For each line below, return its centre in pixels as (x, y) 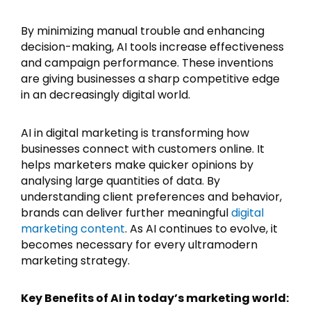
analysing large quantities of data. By (120, 180)
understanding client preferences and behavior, (151, 196)
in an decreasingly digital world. (106, 95)
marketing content (73, 228)
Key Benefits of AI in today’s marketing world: (155, 299)
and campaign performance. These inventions (147, 63)
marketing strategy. (75, 260)
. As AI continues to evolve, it (201, 228)
